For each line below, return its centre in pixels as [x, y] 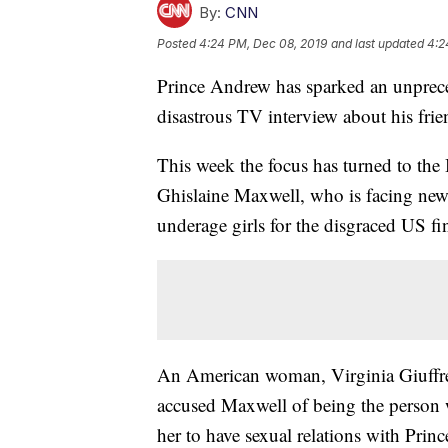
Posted [178, 44]
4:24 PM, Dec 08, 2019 [263, 44]
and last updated [377, 44]
